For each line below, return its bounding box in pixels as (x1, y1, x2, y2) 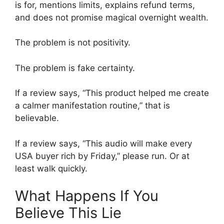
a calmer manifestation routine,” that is (15, 100, 170, 110)
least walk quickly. (15, 163, 87, 173)
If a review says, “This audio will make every (15, 138, 192, 148)
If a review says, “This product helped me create (15, 88, 209, 98)
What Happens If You (15, 187, 158, 204)
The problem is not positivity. (15, 37, 130, 47)
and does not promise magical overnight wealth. (15, 12, 208, 22)
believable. (15, 113, 59, 123)
